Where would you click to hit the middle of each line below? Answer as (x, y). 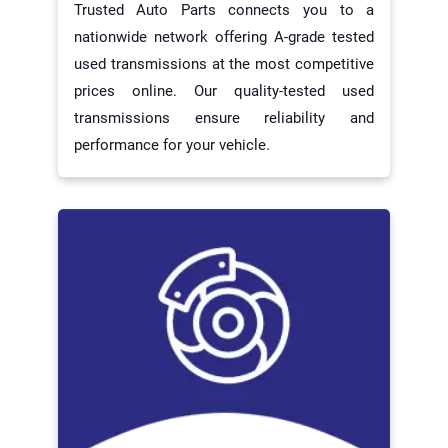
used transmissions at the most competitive (224, 63)
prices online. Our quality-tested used (224, 90)
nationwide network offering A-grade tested (224, 36)
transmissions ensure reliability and (224, 117)
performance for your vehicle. (171, 144)
